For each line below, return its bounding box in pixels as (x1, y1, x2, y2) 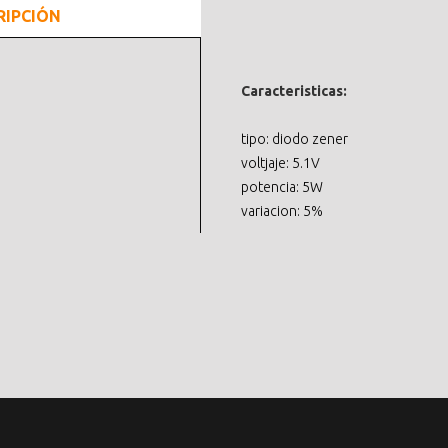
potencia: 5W (241, 179, 323, 196)
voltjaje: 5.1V (241, 155, 320, 172)
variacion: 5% (241, 203, 323, 220)
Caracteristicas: (241, 83, 347, 100)
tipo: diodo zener (241, 131, 348, 148)
